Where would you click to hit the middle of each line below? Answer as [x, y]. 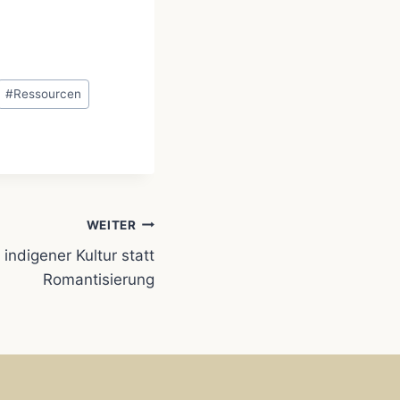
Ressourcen [47, 93]
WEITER [111, 225]
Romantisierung [99, 280]
